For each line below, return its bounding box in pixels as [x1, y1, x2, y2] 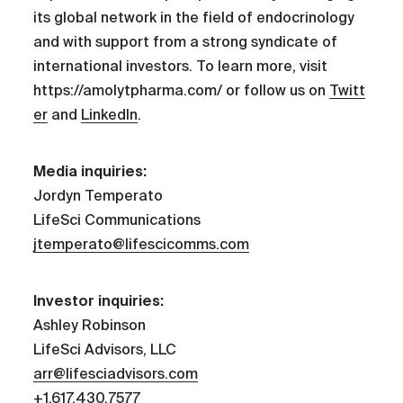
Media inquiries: [33, 162, 148, 180]
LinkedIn [81, 106, 139, 123]
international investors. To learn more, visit [33, 58, 328, 75]
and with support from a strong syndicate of [33, 33, 338, 50]
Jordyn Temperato [33, 186, 164, 204]
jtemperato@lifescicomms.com [33, 235, 250, 253]
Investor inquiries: [33, 291, 165, 309]
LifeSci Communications [33, 210, 201, 228]
